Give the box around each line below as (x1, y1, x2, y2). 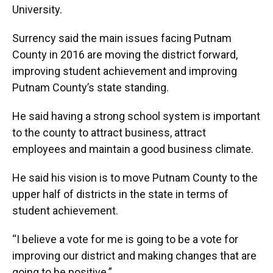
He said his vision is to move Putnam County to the (12, 171, 258, 184)
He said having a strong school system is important (12, 110, 260, 122)
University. (12, 3, 62, 16)
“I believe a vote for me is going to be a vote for (12, 233, 238, 246)
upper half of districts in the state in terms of (12, 188, 229, 200)
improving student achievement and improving (12, 65, 237, 77)
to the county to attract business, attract (12, 126, 206, 139)
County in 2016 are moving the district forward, (12, 48, 238, 61)
